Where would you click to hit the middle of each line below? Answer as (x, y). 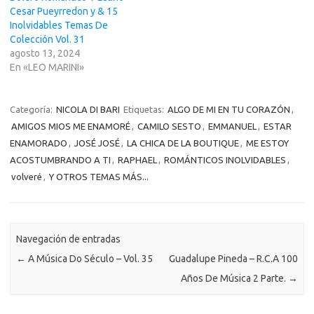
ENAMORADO (39, 143)
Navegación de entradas (69, 239)
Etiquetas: (145, 109)
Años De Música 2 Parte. (234, 279)
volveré (27, 177)
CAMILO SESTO (169, 126)
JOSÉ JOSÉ (97, 143)
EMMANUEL (232, 126)
